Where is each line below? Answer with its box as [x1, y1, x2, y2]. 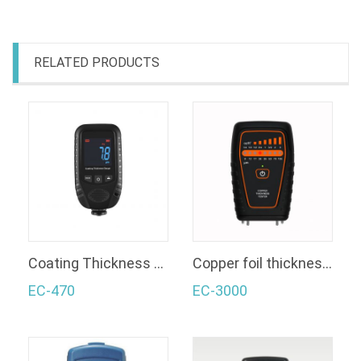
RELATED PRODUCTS [34, 55, 160, 70]
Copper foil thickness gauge [322, 255, 332, 272]
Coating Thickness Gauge [154, 255, 164, 272]
